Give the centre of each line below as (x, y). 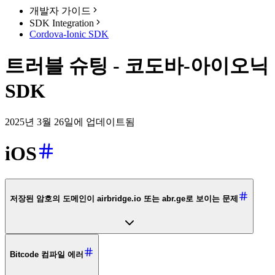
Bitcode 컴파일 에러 (47, 254)
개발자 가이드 (60, 11)
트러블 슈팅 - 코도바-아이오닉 (137, 66)
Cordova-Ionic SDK (69, 34)
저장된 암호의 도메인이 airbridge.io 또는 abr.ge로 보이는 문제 (124, 199)
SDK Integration (62, 23)
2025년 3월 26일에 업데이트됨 (70, 122)
